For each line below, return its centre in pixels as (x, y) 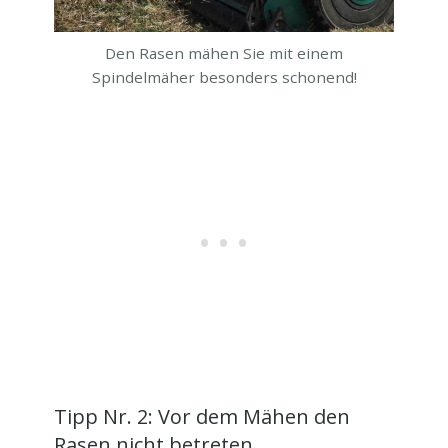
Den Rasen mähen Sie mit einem (224, 52)
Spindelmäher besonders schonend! (224, 76)
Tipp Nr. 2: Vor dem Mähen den (202, 416)
